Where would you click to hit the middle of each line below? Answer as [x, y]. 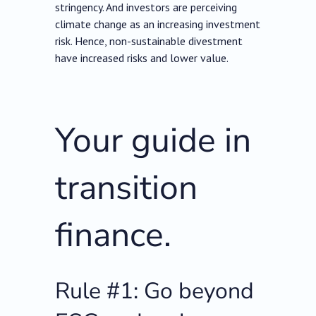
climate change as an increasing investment [158, 24]
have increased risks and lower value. [142, 58]
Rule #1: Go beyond [155, 291]
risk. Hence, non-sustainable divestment [149, 41]
